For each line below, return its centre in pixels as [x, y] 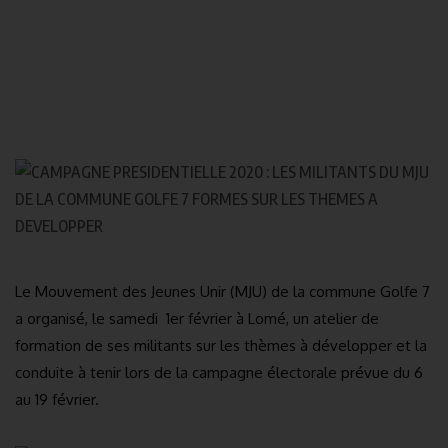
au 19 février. [57, 399]
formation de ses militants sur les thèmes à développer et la [221, 345]
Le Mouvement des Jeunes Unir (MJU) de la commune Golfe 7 [222, 291]
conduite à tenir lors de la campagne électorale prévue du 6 [219, 372]
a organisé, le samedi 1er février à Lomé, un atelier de [197, 318]
